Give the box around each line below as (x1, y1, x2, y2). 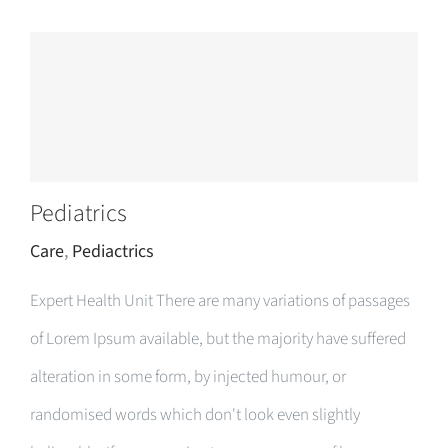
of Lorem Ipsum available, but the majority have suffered (30, 327, 406, 351)
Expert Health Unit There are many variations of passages (30, 289, 410, 313)
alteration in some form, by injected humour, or (30, 365, 346, 389)
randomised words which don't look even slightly (30, 403, 360, 427)
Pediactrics (72, 239, 154, 264)
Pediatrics (30, 196, 127, 231)
